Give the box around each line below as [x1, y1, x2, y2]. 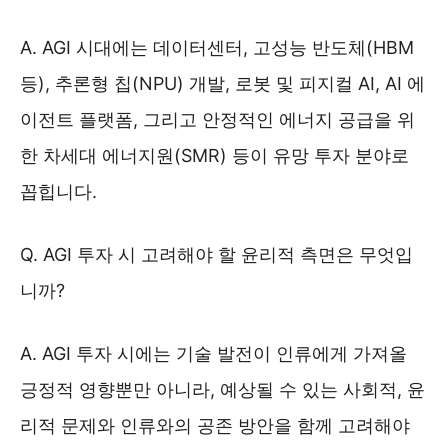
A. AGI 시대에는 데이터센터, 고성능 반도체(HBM [20, 36, 414, 58]
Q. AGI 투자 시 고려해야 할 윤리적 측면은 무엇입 [20, 243, 413, 265]
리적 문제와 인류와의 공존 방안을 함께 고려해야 [20, 414, 410, 436]
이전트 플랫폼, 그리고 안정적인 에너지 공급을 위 [20, 108, 415, 130]
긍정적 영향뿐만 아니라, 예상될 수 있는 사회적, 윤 [20, 378, 425, 400]
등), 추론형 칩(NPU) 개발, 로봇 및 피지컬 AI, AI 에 [20, 72, 425, 94]
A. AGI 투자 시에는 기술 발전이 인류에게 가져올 [20, 342, 407, 364]
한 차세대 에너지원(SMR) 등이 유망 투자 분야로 [20, 144, 409, 166]
